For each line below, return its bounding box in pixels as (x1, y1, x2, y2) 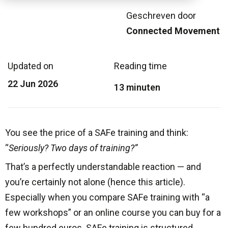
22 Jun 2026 (8, 78, 58, 90)
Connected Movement (126, 25, 220, 37)
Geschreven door (126, 10, 196, 21)
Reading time (114, 61, 167, 72)
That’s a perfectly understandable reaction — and (5, 161, 201, 173)
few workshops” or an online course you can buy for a (5, 207, 221, 218)
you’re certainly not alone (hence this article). (5, 177, 185, 188)
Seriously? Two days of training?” (9, 142, 137, 154)
